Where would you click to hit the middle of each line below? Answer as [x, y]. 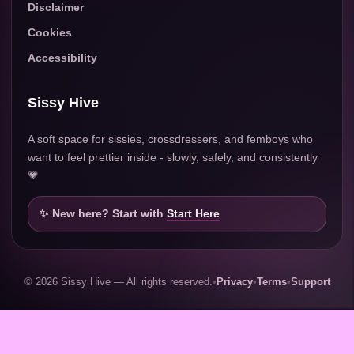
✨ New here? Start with [103, 214]
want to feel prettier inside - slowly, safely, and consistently [173, 158]
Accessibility [62, 58]
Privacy [234, 282]
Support [310, 282]
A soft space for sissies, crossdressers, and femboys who [170, 139]
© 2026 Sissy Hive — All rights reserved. [118, 282]
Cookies [50, 33]
